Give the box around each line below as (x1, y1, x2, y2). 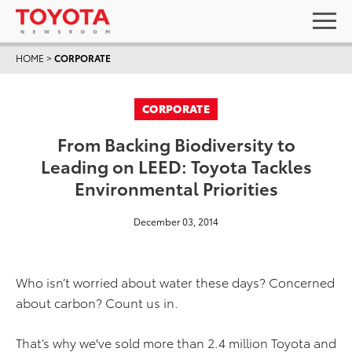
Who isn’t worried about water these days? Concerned (16, 273, 335, 291)
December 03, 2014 (134, 214, 218, 228)
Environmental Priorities (74, 175, 278, 200)
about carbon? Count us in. (16, 293, 178, 311)
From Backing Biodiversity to (57, 131, 295, 156)
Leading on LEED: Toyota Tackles (40, 153, 312, 178)
